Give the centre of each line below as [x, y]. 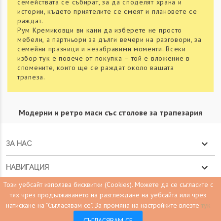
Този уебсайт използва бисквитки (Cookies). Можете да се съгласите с [108, 184]
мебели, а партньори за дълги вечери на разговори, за [110, 40]
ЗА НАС [19, 143]
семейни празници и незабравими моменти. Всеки [102, 49]
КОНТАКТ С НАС [34, 214]
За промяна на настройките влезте [148, 205]
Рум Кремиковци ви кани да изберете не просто [100, 30]
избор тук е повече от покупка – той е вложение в [104, 58]
